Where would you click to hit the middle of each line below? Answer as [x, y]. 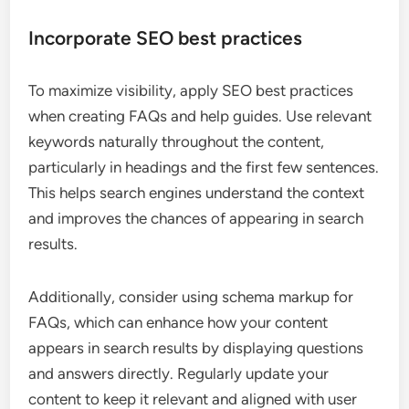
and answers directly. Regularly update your [179, 374]
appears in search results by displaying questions [196, 348]
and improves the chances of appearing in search [196, 219]
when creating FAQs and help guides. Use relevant [200, 116]
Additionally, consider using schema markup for [191, 297]
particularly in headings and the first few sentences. [204, 168]
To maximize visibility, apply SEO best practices [191, 91]
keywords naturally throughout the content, [177, 142]
